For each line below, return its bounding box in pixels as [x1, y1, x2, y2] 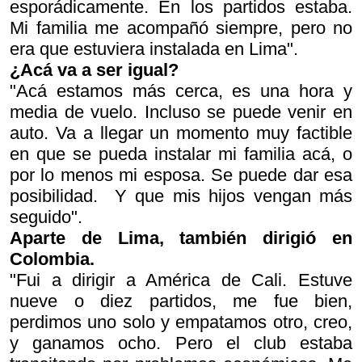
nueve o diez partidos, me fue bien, [10, 291, 352, 311]
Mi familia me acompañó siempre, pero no [10, 18, 352, 38]
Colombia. [10, 249, 95, 269]
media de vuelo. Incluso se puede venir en [10, 102, 352, 122]
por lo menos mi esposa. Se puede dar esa [10, 165, 352, 185]
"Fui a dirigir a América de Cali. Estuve [10, 270, 352, 290]
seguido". [10, 207, 82, 227]
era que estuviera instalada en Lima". [10, 39, 298, 59]
